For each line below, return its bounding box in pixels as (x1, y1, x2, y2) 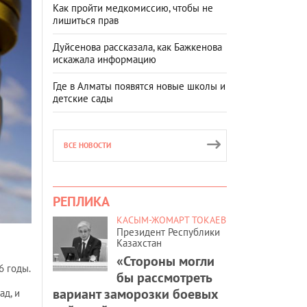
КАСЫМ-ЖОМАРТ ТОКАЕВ (116, 213, 226, 226)
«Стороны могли (116, 251, 214, 270)
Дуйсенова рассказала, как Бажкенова (53, 40, 222, 53)
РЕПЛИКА (53, 192, 110, 210)
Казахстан (116, 236, 162, 249)
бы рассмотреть (116, 268, 212, 286)
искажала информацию (53, 52, 156, 66)
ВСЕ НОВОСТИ (64, 140, 111, 150)
